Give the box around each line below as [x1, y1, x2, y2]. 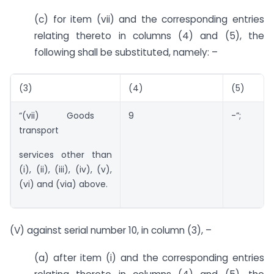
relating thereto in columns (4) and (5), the [34, 29, 264, 42]
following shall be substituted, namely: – [34, 45, 218, 59]
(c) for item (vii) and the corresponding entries [34, 12, 264, 26]
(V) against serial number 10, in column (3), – [10, 223, 212, 237]
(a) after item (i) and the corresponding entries [34, 251, 264, 264]
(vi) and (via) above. [19, 178, 108, 191]
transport [19, 124, 59, 137]
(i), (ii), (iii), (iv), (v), [19, 163, 112, 176]
